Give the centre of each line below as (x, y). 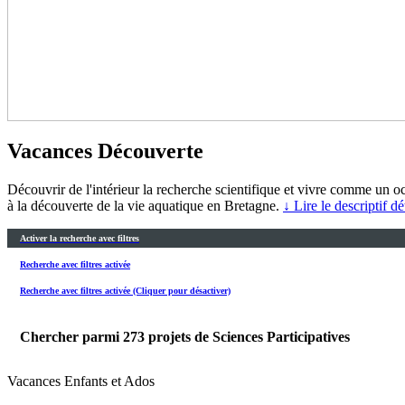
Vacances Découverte (105, 151)
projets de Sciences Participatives (249, 336)
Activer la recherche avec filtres (80, 238)
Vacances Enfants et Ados (81, 381)
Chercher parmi (71, 336)
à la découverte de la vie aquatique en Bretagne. (145, 205)
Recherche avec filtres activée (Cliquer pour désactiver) (125, 291)
